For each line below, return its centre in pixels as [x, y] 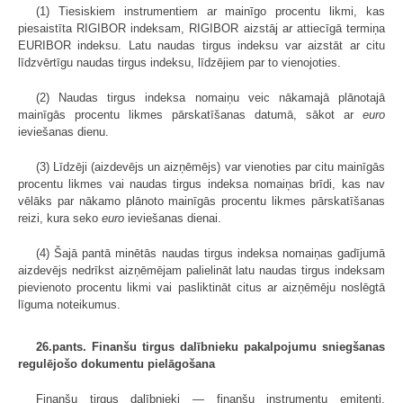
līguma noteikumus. [69, 305]
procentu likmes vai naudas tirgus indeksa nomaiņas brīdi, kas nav [201, 184]
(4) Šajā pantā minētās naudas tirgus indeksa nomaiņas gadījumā [210, 254]
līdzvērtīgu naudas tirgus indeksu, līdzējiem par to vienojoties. [179, 63]
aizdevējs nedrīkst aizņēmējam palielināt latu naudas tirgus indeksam [201, 271]
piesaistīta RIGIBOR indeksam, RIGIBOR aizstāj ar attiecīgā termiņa [201, 29]
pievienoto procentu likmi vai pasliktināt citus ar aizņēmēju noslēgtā [201, 288]
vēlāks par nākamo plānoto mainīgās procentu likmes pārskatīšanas [201, 201]
